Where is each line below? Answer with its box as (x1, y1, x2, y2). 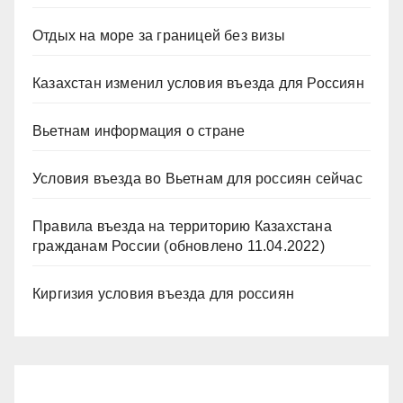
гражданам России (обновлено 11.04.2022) (32, 238, 325, 255)
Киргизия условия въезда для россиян (32, 286, 294, 302)
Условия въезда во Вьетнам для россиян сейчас (32, 171, 363, 187)
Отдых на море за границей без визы (32, 28, 285, 44)
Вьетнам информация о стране (32, 123, 246, 139)
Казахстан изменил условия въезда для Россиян (32, 76, 364, 92)
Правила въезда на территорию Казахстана (32, 219, 332, 235)
